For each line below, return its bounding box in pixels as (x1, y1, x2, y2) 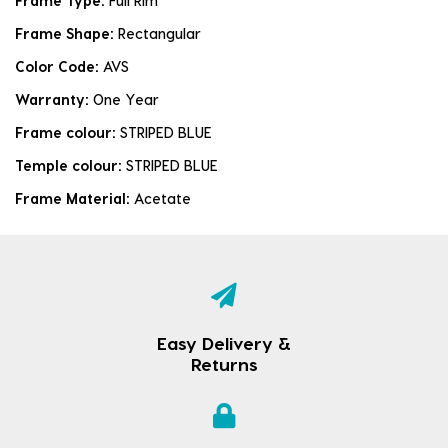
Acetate (134, 190, 191, 208)
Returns (190, 353, 258, 375)
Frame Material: (15, 190, 134, 208)
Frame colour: (15, 124, 120, 142)
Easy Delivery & (157, 332, 291, 354)
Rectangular (118, 25, 201, 43)
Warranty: (15, 91, 93, 109)
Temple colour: (15, 157, 126, 175)
